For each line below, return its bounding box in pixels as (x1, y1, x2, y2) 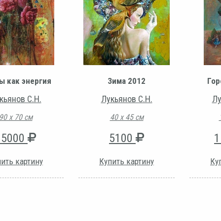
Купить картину (99, 156, 154, 167)
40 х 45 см (110, 112, 144, 122)
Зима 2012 (108, 76, 146, 86)
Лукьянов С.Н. (101, 94, 152, 105)
